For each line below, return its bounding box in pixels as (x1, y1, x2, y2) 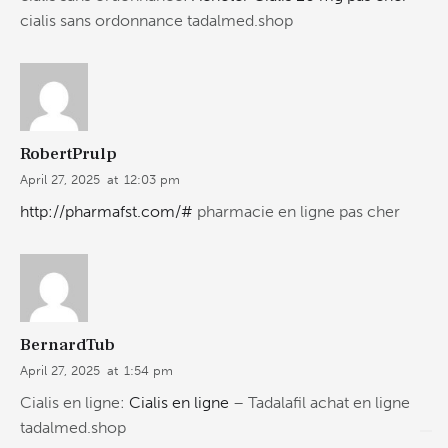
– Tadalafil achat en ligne (229, 393, 410, 413)
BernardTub (20, 333, 115, 356)
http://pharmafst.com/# (20, 202, 193, 222)
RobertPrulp (20, 142, 117, 165)
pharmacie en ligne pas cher (193, 202, 400, 222)
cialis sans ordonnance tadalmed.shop (20, 10, 293, 30)
